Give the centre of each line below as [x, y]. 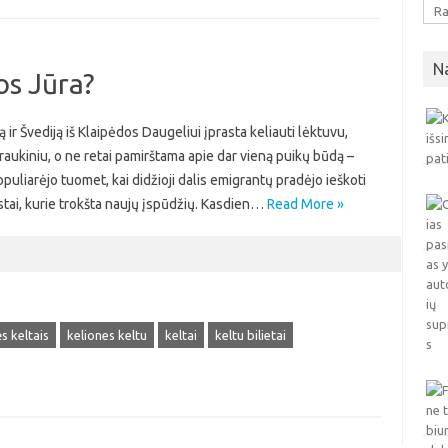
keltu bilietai [250, 335]
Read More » [305, 204]
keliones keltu [106, 335]
